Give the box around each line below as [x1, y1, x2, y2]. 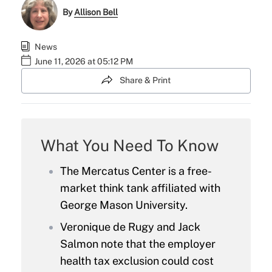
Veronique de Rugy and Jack [59, 220, 200, 233]
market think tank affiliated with [59, 181, 220, 194]
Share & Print [120, 75, 171, 86]
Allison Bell [74, 7, 118, 18]
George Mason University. [59, 198, 188, 211]
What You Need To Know [40, 135, 219, 155]
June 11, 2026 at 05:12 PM [34, 56, 133, 67]
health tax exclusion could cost [59, 254, 214, 267]
